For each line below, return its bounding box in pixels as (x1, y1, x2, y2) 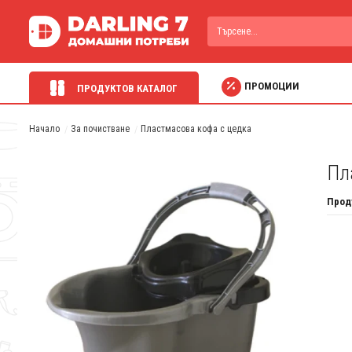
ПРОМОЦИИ (244, 80, 299, 93)
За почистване (71, 123, 130, 135)
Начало (29, 123, 60, 135)
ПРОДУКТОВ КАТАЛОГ (74, 82, 178, 94)
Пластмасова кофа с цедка (141, 123, 251, 135)
